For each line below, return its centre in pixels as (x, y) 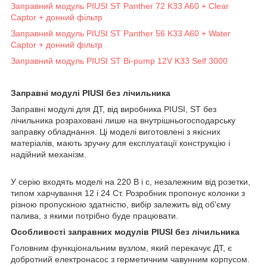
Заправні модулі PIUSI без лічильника (91, 93)
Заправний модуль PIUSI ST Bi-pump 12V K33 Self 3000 (119, 60)
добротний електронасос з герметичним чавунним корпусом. (130, 259)
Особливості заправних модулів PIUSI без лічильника (125, 232)
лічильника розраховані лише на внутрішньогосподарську (123, 120)
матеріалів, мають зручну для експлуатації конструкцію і (120, 143)
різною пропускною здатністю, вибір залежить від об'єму (121, 204)
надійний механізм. (49, 154)
